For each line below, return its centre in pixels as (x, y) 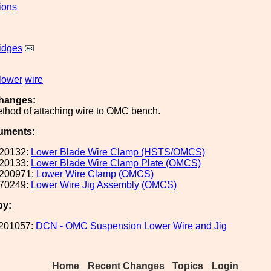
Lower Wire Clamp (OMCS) (95, 174)
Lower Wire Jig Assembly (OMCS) (104, 185)
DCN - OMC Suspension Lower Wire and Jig (131, 226)
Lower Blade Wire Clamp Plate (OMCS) (116, 163)
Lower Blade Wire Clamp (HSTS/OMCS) (118, 152)
